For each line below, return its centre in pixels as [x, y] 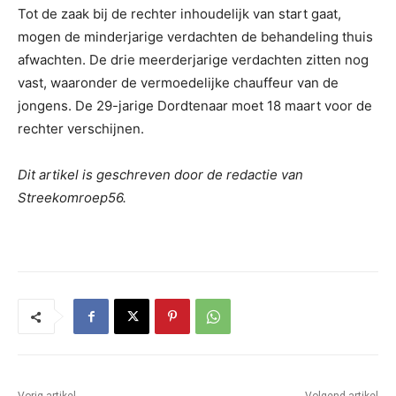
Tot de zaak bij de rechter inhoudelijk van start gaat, [179, 14]
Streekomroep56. [72, 198]
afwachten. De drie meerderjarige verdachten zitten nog [193, 60]
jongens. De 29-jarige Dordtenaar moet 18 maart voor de [195, 106]
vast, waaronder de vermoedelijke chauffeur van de [178, 83]
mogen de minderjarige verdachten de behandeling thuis [195, 37]
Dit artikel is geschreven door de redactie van [160, 175]
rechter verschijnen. [81, 129]
